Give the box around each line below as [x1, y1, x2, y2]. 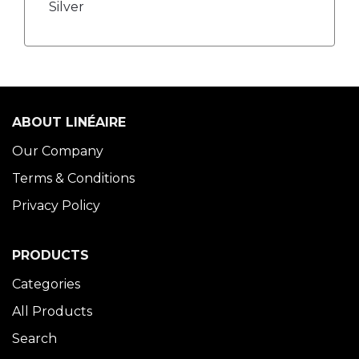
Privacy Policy [12, 198, 100, 213]
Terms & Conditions [12, 171, 135, 186]
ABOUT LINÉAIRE [12, 115, 126, 130]
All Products [12, 304, 92, 319]
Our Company [12, 143, 103, 159]
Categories [12, 276, 80, 292]
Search [12, 331, 57, 346]
